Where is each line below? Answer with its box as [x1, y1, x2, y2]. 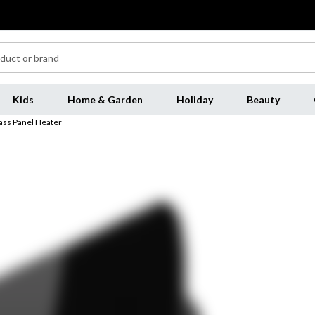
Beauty [246, 94, 280, 105]
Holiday [176, 94, 213, 105]
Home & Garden [67, 94, 143, 105]
